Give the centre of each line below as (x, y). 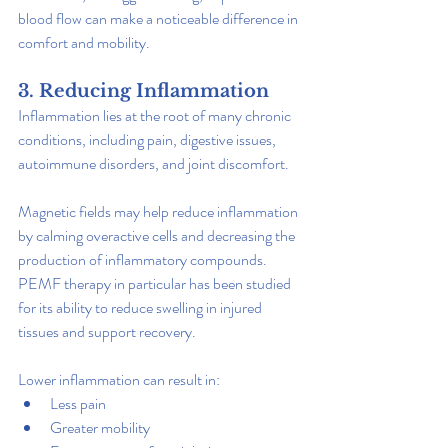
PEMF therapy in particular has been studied (156, 283)
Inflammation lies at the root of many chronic (156, 115)
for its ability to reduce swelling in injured (141, 307)
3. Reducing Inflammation (143, 90)
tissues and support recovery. (107, 331)
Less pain (78, 403)
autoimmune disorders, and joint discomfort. (153, 163)
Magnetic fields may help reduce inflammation (159, 211)
